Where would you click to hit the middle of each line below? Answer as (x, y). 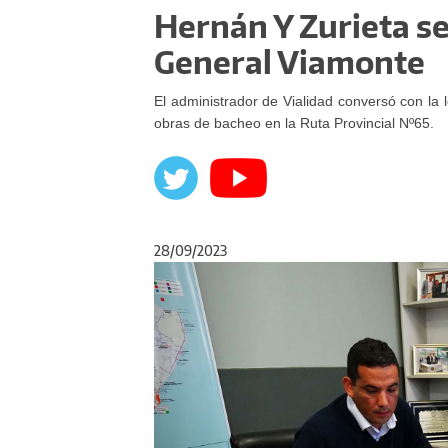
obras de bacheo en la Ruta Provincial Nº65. (294, 122)
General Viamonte (289, 61)
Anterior (244, 271)
